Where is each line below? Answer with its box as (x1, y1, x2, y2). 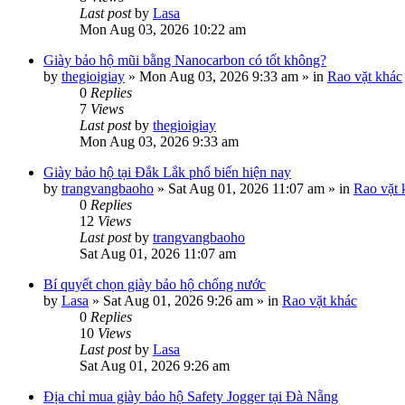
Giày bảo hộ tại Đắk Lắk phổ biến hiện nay (43, 165, 291, 180)
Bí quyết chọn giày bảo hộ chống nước (43, 277, 266, 292)
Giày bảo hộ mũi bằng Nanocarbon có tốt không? (43, 52, 326, 68)
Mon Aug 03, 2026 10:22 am (80, 22, 246, 37)
